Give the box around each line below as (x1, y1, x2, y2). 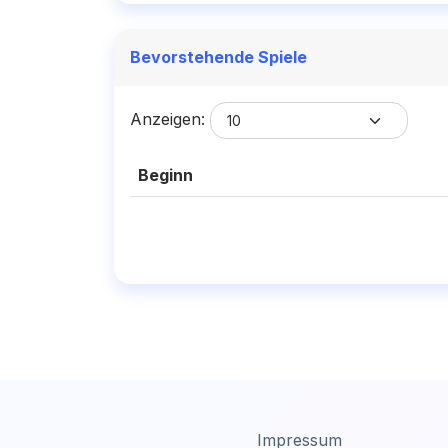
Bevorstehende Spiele (130, 47, 307, 68)
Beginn (138, 165, 193, 186)
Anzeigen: (130, 109, 210, 130)
